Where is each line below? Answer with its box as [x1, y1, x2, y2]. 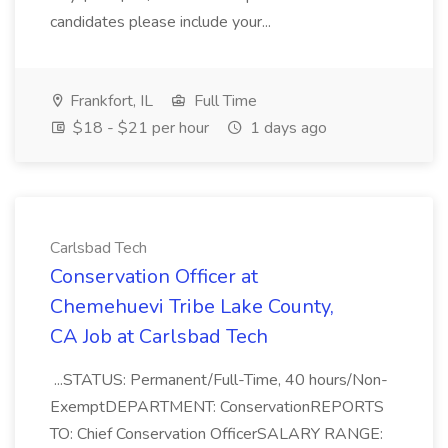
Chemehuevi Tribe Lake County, [50, 293, 334, 320]
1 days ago [246, 117, 327, 139]
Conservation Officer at [50, 263, 258, 290]
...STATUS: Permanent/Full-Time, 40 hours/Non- [50, 369, 388, 391]
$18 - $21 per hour [69, 117, 209, 139]
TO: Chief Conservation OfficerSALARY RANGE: [50, 423, 383, 445]
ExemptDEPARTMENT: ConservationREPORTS [50, 396, 384, 418]
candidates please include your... [50, 11, 275, 33]
